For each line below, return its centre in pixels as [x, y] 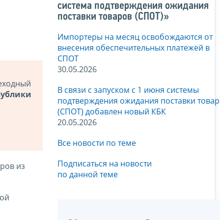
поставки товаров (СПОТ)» [113, 17]
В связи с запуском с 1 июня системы [128, 90]
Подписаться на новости [105, 164]
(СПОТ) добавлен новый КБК [112, 112]
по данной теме [88, 175]
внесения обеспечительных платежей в [134, 48]
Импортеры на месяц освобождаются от [135, 37]
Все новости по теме [97, 143]
